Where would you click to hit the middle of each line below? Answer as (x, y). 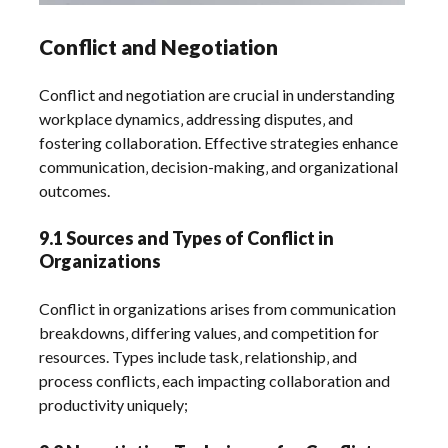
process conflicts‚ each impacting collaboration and (215, 381)
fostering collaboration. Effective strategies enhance (219, 143)
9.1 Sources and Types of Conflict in (187, 238)
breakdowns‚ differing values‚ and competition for (209, 333)
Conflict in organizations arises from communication (218, 309)
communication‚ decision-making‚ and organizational (219, 167)
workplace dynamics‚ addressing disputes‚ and (196, 119)
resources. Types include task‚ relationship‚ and (198, 357)
